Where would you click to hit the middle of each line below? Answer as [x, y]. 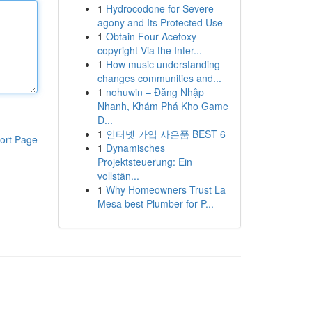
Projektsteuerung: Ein [145, 162]
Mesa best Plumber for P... [155, 203]
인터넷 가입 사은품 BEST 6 [165, 134]
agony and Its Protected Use [160, 22]
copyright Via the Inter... [149, 50]
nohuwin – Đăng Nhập [155, 92]
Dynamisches [135, 148]
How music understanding [163, 64]
